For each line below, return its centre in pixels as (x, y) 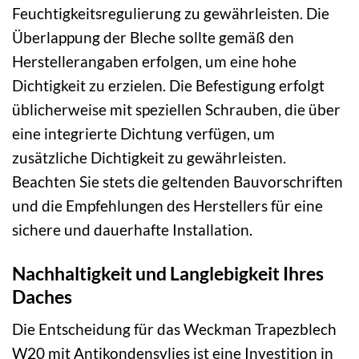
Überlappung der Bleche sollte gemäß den (153, 37)
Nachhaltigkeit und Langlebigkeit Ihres (168, 273)
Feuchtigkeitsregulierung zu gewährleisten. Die (171, 13)
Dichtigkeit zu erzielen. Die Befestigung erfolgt (168, 85)
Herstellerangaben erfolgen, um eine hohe (154, 61)
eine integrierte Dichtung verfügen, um (143, 133)
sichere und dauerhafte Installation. (132, 229)
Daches (42, 296)
